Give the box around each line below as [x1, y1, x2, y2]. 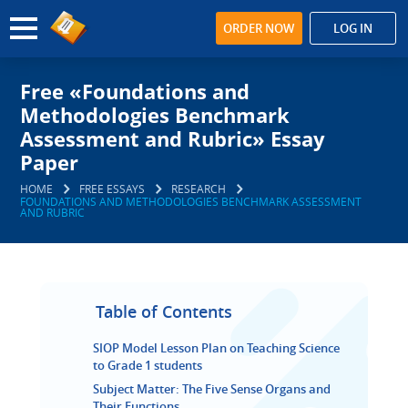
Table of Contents [96, 301, 232, 322]
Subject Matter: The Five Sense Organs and [93, 381, 331, 397]
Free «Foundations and [20, 77, 250, 105]
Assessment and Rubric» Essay [20, 125, 326, 152]
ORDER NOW [223, 20, 295, 36]
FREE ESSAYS [79, 181, 146, 196]
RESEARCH [171, 181, 227, 196]
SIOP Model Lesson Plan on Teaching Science [93, 340, 340, 356]
